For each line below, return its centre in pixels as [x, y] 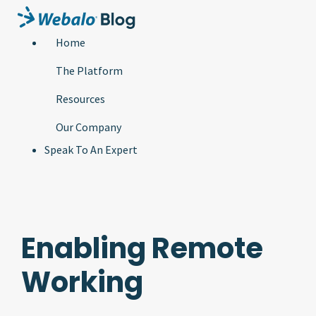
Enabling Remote [142, 248]
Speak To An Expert [91, 150]
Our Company [89, 127]
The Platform [89, 71]
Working [82, 282]
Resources [80, 99]
